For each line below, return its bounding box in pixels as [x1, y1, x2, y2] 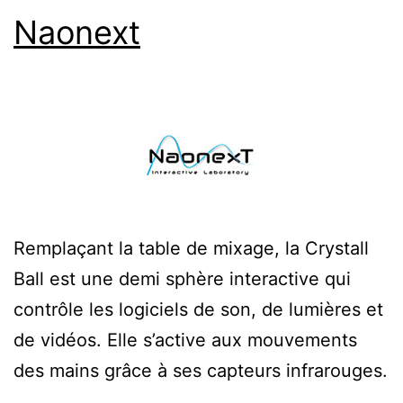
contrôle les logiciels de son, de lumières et [13, 298, 383, 320]
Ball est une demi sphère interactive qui [13, 267, 351, 290]
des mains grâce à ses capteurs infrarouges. [13, 359, 388, 381]
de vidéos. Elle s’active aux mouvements [13, 328, 357, 351]
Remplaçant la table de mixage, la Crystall [13, 237, 369, 259]
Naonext [13, 12, 140, 52]
